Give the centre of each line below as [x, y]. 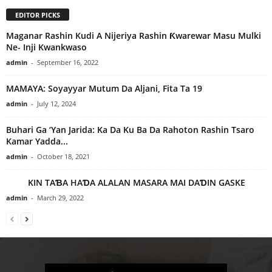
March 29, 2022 [60, 197]
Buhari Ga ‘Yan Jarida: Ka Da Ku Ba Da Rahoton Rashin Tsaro [130, 129]
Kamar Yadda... [37, 141]
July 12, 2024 [56, 103]
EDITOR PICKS [38, 15]
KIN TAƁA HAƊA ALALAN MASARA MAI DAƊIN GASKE [126, 182]
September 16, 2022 [68, 62]
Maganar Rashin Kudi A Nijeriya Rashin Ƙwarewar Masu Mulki [134, 35]
